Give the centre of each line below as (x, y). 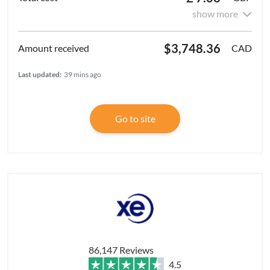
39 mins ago (83, 75)
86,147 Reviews (121, 250)
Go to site (135, 119)
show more (215, 14)
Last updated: (40, 75)
